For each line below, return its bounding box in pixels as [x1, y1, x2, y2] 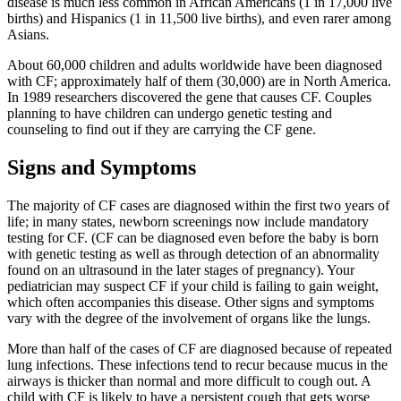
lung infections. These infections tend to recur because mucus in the [7, 356, 388, 372]
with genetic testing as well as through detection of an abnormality [7, 245, 380, 261]
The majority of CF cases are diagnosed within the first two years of [7, 197, 389, 213]
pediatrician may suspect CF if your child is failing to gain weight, [7, 277, 379, 294]
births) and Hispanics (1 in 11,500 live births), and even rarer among [7, 10, 391, 26]
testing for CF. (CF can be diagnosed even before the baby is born [7, 229, 379, 245]
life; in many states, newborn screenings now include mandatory [7, 213, 369, 229]
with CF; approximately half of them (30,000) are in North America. [7, 73, 391, 89]
